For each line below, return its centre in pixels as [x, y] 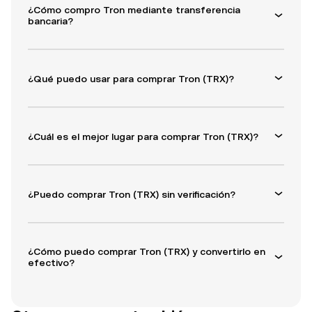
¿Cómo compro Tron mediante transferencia [134, 10]
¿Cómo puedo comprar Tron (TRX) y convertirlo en [147, 252]
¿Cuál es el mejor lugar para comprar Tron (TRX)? [143, 136]
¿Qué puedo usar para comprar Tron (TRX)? [131, 78]
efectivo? [51, 263]
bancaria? [50, 21]
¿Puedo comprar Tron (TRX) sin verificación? [132, 194]
